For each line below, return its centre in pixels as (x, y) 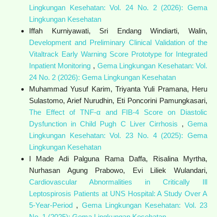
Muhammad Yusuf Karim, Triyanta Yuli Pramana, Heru (118, 89)
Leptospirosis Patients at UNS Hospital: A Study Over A (118, 193)
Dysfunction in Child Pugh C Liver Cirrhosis (105, 124)
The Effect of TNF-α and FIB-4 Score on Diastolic (118, 112)
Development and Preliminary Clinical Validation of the (118, 42)
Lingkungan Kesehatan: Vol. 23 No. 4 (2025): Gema (118, 135)
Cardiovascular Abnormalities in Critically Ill (118, 182)
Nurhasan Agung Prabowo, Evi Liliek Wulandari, (118, 170)
